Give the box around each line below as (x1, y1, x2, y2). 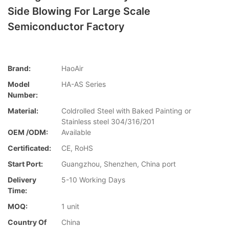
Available (61, 128, 91, 137)
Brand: (8, 64, 31, 73)
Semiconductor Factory (8, 20, 125, 33)
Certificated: (8, 144, 51, 153)
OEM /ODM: (8, 128, 48, 137)
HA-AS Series (61, 80, 106, 89)
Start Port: (8, 159, 43, 169)
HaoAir (61, 64, 83, 73)
